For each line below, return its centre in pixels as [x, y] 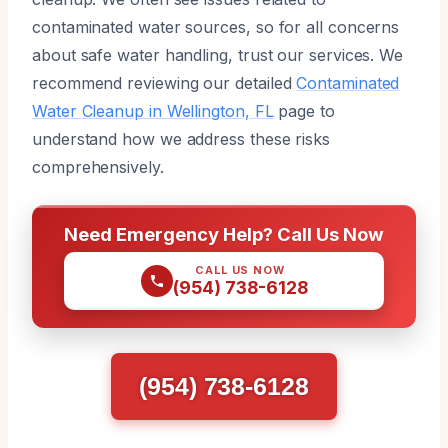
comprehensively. [98, 166]
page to [304, 110]
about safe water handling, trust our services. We [218, 54]
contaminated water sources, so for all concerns [216, 26]
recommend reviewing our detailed [164, 82]
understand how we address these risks [181, 138]
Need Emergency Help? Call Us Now [224, 233]
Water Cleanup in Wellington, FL [153, 110]
